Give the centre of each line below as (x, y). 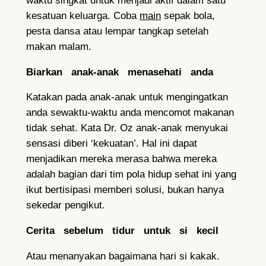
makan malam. (58, 46)
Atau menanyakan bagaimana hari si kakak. (123, 256)
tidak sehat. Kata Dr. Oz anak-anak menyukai (127, 128)
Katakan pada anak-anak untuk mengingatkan (127, 97)
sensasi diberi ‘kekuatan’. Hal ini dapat (111, 144)
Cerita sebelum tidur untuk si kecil (122, 231)
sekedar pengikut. (65, 205)
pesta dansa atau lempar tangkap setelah (117, 31)
